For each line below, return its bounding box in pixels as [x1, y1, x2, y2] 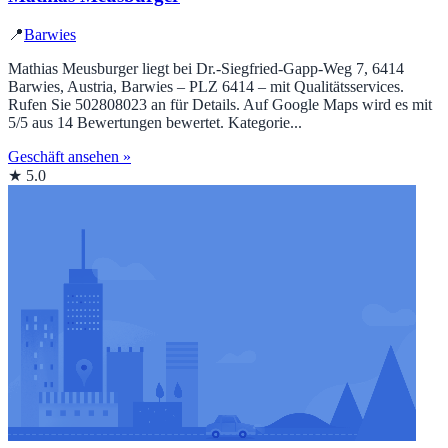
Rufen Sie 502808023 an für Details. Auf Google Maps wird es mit [8, 95, 432, 113]
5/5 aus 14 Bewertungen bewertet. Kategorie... [8, 113, 302, 131]
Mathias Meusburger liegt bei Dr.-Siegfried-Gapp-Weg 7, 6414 [8, 59, 404, 77]
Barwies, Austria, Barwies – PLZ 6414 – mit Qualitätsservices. [8, 77, 404, 95]
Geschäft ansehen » [8, 147, 131, 165]
